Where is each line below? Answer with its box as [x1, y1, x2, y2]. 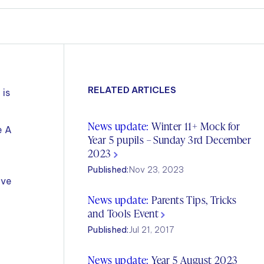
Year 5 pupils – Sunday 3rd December [88, 132, 251, 147]
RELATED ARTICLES [88, 84, 176, 95]
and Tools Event [88, 206, 161, 220]
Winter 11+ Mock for [148, 118, 240, 133]
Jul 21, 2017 [128, 225, 174, 235]
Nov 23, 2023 [128, 164, 184, 175]
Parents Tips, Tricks [148, 192, 237, 207]
